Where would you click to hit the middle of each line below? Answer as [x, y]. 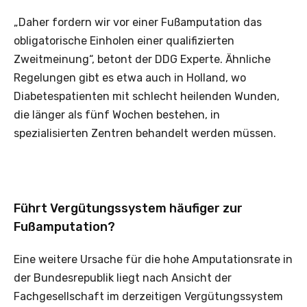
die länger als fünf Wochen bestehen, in [117, 115]
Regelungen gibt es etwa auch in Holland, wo [130, 78]
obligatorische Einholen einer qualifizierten [124, 41]
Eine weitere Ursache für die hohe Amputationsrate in [153, 260]
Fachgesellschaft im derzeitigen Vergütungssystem [148, 297]
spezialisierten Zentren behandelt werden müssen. [145, 134]
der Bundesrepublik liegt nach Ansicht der [123, 278]
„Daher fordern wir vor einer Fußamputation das [138, 23]
